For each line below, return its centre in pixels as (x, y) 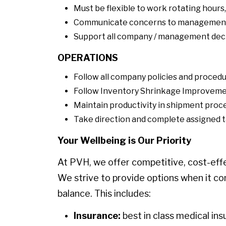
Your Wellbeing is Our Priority (124, 140)
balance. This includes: (104, 194)
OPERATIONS (88, 58)
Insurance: (98, 215)
